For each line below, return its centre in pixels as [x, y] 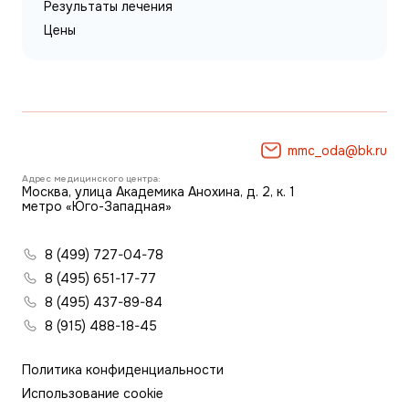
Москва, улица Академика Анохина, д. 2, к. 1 [158, 192]
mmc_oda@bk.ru [337, 151]
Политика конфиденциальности [123, 370]
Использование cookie [93, 393]
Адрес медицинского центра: [91, 178]
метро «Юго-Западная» [97, 206]
